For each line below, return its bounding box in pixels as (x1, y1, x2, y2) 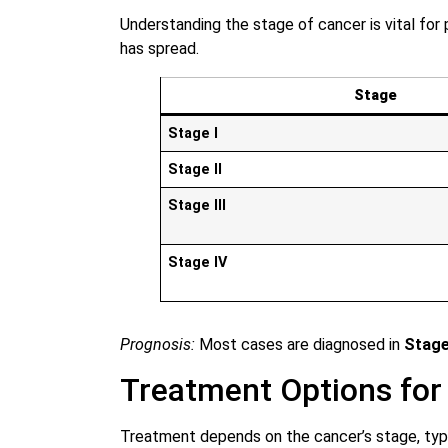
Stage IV (168, 254, 228, 272)
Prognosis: (120, 335, 195, 355)
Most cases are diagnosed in (195, 335, 404, 355)
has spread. (120, 39, 199, 59)
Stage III (168, 197, 227, 215)
